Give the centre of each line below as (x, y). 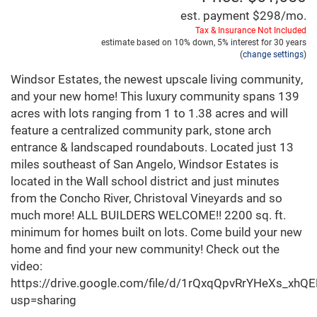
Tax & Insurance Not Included (251, 30)
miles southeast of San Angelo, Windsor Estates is (145, 164)
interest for (251, 42)
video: (27, 266)
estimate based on (138, 42)
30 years (290, 42)
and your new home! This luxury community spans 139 (155, 96)
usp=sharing (44, 300)
